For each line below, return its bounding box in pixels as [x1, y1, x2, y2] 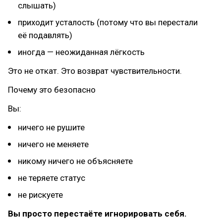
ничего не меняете [18, 139, 89, 149]
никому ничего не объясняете [18, 156, 133, 166]
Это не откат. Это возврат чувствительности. [8, 66, 182, 76]
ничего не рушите [18, 122, 85, 132]
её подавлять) [18, 30, 72, 40]
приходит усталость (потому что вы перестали [18, 17, 198, 27]
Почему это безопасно [8, 85, 96, 95]
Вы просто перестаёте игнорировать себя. [8, 209, 187, 219]
